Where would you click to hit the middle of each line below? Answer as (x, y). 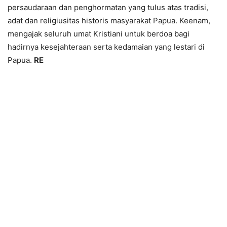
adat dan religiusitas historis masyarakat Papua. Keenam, (109, 21)
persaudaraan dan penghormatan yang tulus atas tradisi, (108, 8)
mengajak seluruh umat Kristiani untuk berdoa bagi (99, 34)
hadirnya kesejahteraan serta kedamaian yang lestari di (106, 47)
